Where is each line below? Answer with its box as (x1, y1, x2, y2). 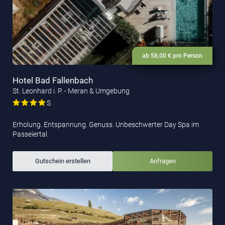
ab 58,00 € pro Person (142, 52, 202, 59)
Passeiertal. (13, 130, 49, 138)
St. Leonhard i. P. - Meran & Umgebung (13, 86, 130, 95)
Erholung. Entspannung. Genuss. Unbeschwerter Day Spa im (13, 120, 199, 129)
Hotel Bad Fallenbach (13, 75, 93, 85)
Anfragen (149, 157, 176, 165)
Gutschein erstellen (35, 157, 90, 165)
